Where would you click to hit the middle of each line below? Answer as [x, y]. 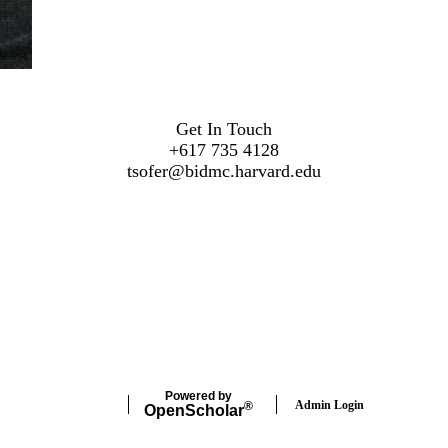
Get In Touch [224, 128]
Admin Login [329, 405]
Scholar [214, 410]
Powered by [198, 395]
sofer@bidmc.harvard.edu [226, 170]
